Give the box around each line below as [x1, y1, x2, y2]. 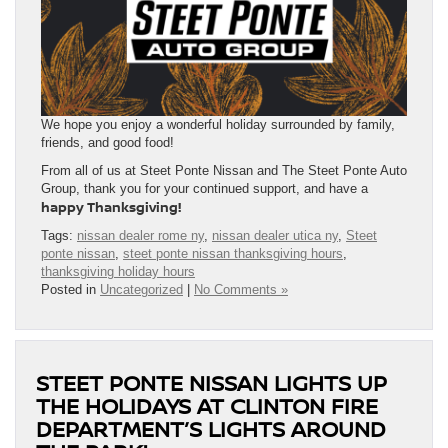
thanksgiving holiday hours [41, 263, 195, 279]
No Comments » [194, 281, 288, 297]
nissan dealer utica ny [212, 227, 338, 243]
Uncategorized [100, 281, 183, 297]
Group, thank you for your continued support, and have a [41, 180, 368, 196]
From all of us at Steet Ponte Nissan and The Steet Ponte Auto [41, 162, 407, 178]
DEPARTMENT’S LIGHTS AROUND [36, 413, 386, 443]
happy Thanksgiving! [41, 197, 181, 216]
